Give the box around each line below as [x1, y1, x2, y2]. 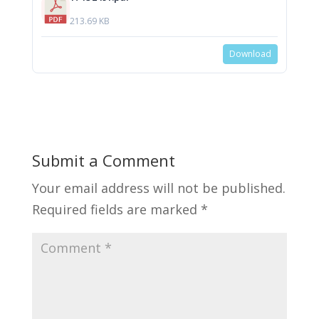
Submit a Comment [31, 150, 175, 172]
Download [229, 48, 272, 61]
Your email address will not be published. [31, 179, 286, 197]
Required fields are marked [31, 201, 201, 219]
